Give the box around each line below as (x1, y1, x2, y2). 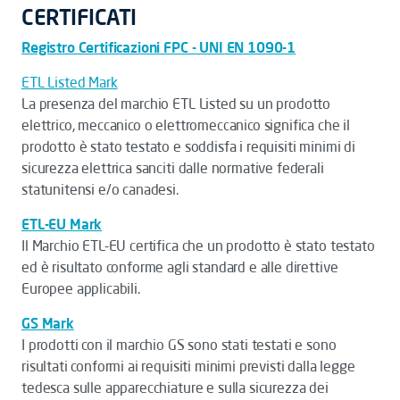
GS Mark (21, 314, 74, 332)
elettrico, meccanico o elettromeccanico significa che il (21, 116, 351, 134)
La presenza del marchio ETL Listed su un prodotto (21, 95, 331, 112)
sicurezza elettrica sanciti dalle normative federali (21, 159, 324, 177)
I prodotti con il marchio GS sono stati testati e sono (21, 336, 337, 354)
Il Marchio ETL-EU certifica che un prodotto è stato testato (21, 237, 375, 254)
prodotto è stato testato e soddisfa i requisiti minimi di (21, 137, 355, 155)
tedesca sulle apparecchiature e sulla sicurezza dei (21, 379, 329, 396)
